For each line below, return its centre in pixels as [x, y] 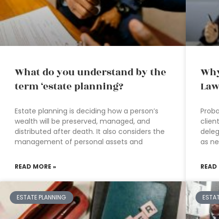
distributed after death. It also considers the [90, 131]
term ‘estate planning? [69, 86]
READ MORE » [35, 166]
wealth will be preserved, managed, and [82, 121]
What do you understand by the [90, 72]
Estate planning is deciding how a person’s [87, 111]
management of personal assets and [79, 142]
